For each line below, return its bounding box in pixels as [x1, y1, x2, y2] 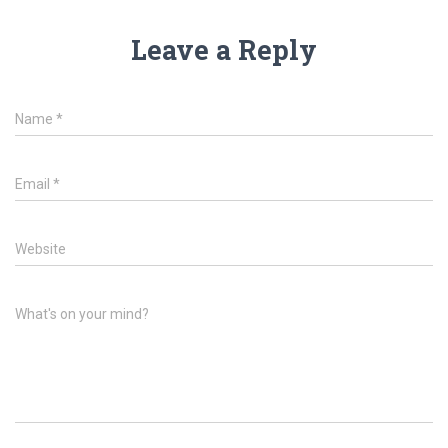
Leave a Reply [131, 32, 317, 68]
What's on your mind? [15, 306, 149, 323]
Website [15, 241, 66, 258]
